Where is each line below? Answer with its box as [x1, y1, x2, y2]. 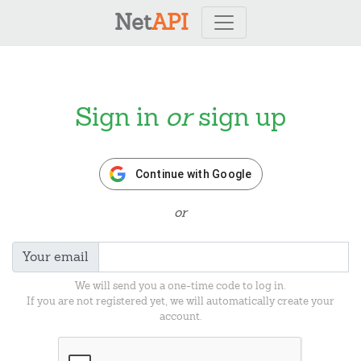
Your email [23, 248, 89, 266]
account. [159, 309, 202, 323]
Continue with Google [135, 167, 252, 180]
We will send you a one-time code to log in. [75, 278, 286, 293]
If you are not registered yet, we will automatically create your [27, 293, 334, 308]
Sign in [75, 100, 165, 134]
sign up [192, 100, 286, 134]
